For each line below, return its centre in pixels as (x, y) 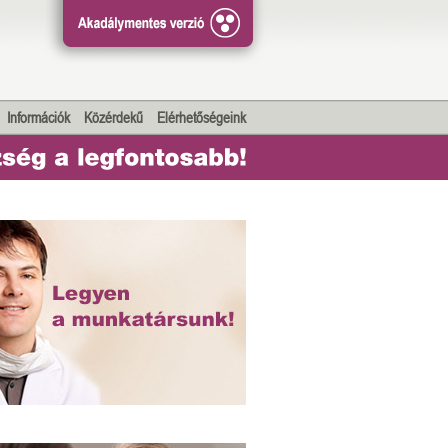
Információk (38, 117)
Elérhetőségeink (201, 117)
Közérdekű (113, 117)
